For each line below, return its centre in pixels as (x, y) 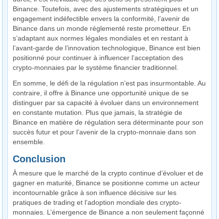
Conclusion (39, 159)
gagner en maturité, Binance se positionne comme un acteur (107, 183)
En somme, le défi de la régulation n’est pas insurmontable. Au (109, 83)
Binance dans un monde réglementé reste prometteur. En (102, 29)
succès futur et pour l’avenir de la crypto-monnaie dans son (105, 132)
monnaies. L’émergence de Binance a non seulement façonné (109, 212)
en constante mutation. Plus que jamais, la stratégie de (98, 113)
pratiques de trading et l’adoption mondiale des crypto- (97, 203)
